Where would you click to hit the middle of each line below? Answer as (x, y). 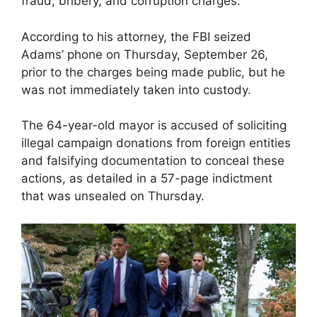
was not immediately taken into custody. (136, 90)
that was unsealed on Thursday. (113, 196)
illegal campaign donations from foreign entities (156, 143)
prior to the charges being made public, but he (153, 72)
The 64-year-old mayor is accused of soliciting (154, 126)
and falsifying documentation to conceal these (153, 161)
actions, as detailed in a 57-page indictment (147, 179)
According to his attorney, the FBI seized (136, 36)
